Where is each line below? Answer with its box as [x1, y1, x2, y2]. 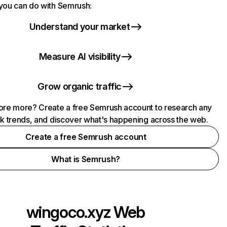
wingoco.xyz [26, 202, 111, 222]
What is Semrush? [51, 154, 121, 164]
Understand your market [29, 21, 130, 32]
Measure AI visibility [39, 51, 121, 62]
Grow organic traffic [37, 81, 122, 92]
